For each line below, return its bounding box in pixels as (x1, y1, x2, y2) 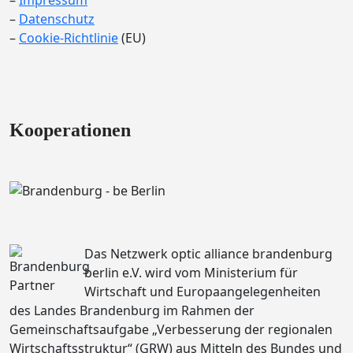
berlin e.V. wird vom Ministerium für (84, 263, 298, 281)
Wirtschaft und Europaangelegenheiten (84, 282, 321, 300)
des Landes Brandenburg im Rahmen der (9, 301, 255, 319)
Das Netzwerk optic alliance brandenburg (84, 244, 333, 262)
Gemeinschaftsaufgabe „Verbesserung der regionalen (9, 320, 333, 338)
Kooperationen (9, 120, 131, 141)
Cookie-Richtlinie (19, 29, 118, 47)
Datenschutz (19, 10, 95, 28)
